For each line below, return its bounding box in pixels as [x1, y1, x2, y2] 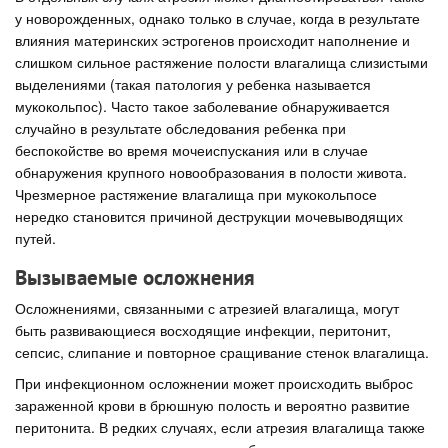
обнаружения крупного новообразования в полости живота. [15, 161, 407, 182]
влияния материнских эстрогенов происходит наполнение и [15, 29, 410, 50]
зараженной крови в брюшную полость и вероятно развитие [15, 394, 410, 415]
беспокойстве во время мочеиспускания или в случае [15, 139, 368, 160]
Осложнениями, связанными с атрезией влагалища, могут [15, 298, 399, 318]
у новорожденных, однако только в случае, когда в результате [15, 7, 420, 28]
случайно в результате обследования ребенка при [15, 117, 346, 138]
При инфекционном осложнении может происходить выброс [15, 372, 413, 393]
